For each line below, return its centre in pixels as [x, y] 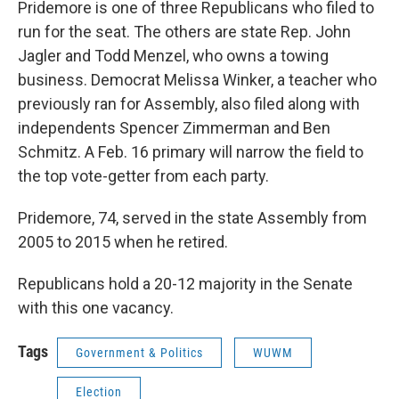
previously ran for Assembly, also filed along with [189, 104]
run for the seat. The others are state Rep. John [184, 32]
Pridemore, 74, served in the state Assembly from [192, 218]
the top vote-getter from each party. [143, 176]
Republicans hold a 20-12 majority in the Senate [185, 284]
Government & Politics [139, 353]
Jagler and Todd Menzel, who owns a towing [173, 56]
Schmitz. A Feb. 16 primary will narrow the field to [191, 152]
